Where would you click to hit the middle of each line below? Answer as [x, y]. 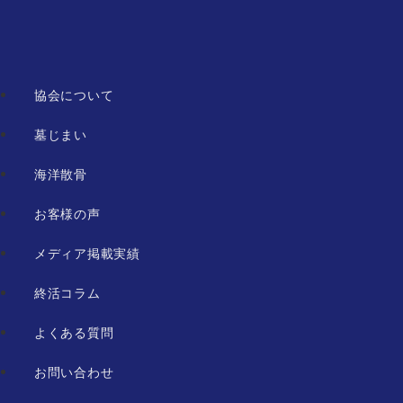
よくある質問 [74, 332]
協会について [74, 95]
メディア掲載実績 [87, 253]
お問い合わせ [74, 372]
